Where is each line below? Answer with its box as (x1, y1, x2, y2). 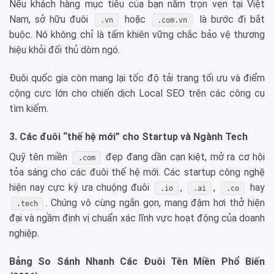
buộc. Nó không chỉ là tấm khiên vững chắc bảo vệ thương (9, 29, 265, 41)
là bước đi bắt (194, 13, 265, 26)
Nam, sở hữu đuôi (9, 13, 93, 26)
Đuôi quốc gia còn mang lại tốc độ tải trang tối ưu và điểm (9, 72, 265, 84)
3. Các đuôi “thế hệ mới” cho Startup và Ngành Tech (9, 130, 248, 143)
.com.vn (157, 16, 188, 25)
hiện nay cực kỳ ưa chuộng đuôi (9, 181, 153, 193)
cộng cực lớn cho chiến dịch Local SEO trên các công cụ (9, 87, 265, 99)
